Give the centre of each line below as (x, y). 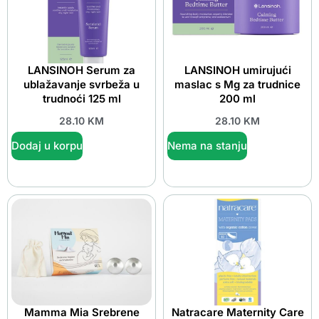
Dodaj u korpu (47, 145)
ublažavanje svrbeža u (82, 85)
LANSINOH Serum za (82, 70)
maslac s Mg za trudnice (237, 85)
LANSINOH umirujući (237, 70)
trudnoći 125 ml (82, 99)
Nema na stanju (207, 145)
